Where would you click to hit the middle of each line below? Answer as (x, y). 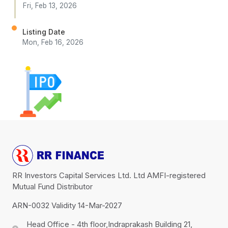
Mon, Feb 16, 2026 (53, 42)
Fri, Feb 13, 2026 (50, 6)
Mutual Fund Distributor (52, 186)
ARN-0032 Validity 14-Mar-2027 (67, 205)
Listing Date (44, 32)
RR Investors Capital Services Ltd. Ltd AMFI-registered (109, 175)
